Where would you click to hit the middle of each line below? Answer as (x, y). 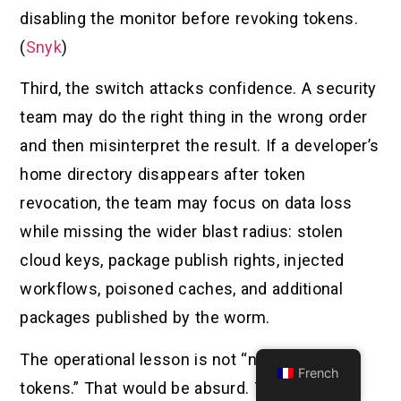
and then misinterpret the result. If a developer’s (200, 146)
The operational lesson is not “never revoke (182, 359)
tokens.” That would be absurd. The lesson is (188, 388)
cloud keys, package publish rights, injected (182, 260)
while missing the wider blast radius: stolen (182, 232)
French (319, 373)
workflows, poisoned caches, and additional (181, 289)
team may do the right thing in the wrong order (194, 117)
